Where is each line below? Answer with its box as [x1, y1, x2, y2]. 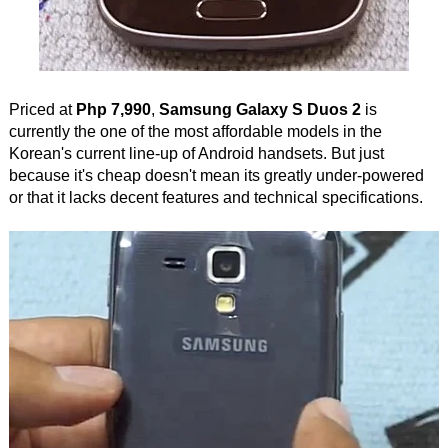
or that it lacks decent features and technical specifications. [8, 189, 423, 206]
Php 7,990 [75, 101, 151, 118]
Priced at [8, 101, 76, 118]
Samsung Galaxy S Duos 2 [158, 101, 361, 118]
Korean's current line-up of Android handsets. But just [8, 145, 384, 162]
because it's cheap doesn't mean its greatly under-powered [8, 167, 424, 184]
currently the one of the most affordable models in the [8, 123, 382, 140]
